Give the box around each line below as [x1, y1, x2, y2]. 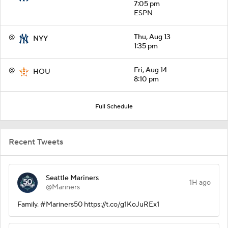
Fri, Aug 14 [134, 65, 167, 75]
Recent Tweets [9, 136, 63, 147]
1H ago [189, 178, 211, 187]
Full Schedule [95, 102, 133, 110]
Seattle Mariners [46, 173, 99, 183]
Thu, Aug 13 [134, 32, 170, 42]
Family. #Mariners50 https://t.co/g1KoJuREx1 [17, 199, 159, 209]
